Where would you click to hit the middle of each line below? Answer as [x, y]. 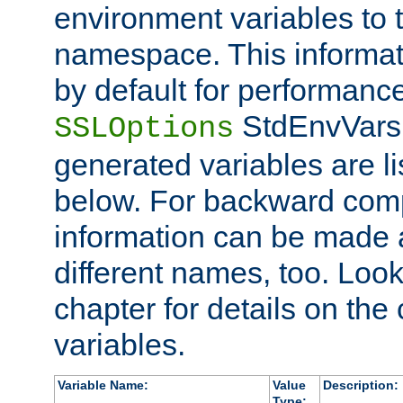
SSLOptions [144, 128]
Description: [360, 385]
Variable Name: [103, 385]
